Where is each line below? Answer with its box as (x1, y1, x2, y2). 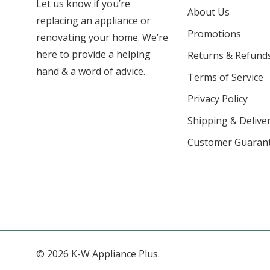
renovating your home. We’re (36, 30, 168, 44)
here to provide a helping (36, 47, 151, 61)
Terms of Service (187, 70, 263, 84)
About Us (187, 5, 230, 19)
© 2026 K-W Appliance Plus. (36, 246, 160, 260)
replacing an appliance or (36, 13, 151, 27)
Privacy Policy (187, 92, 248, 105)
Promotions (187, 27, 241, 40)
